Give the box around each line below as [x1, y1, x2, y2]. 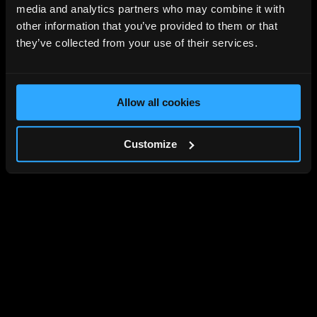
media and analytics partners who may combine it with [16, 3, 284, 16]
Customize [124, 137, 178, 150]
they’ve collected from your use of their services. [16, 37, 258, 50]
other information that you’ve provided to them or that [16, 20, 277, 33]
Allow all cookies [117, 96, 200, 109]
